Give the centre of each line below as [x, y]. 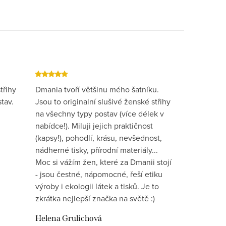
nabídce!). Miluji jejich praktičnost [94, 125]
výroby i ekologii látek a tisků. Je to [97, 186]
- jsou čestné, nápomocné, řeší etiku [99, 174]
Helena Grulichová [69, 218]
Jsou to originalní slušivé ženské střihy [103, 101]
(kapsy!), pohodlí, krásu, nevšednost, [99, 137]
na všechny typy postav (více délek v [100, 113]
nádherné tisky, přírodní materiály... [97, 150]
